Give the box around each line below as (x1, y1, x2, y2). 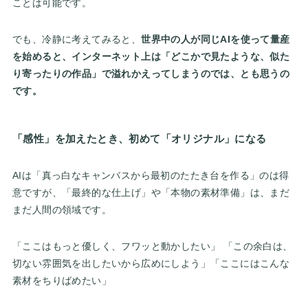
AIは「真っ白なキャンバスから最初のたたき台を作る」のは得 (12, 170, 289, 181)
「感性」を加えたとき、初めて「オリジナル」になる (12, 133, 267, 145)
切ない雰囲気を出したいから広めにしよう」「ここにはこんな (12, 258, 290, 269)
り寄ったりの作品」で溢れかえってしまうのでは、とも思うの (12, 68, 290, 80)
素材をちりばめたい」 (12, 275, 111, 287)
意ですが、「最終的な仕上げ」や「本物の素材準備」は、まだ (12, 187, 290, 199)
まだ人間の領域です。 (12, 204, 111, 216)
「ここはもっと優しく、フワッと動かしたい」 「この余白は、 (12, 241, 293, 252)
